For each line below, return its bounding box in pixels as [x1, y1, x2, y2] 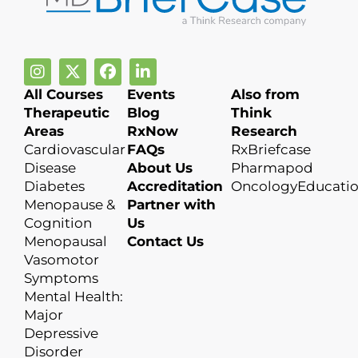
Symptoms [24, 269, 98, 286]
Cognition [24, 214, 92, 231]
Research [230, 122, 297, 139]
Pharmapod [230, 159, 313, 176]
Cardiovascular [24, 141, 125, 157]
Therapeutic [24, 104, 109, 121]
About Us [127, 159, 193, 176]
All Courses [24, 86, 103, 102]
